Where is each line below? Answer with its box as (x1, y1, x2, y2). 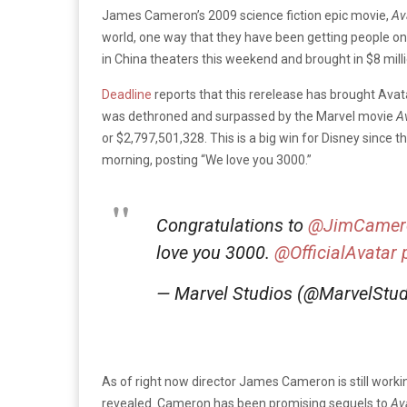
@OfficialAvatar (274, 241, 397, 263)
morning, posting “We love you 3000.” (102, 152, 312, 167)
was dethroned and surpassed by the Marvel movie (102, 108, 396, 124)
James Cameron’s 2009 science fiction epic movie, (102, 7, 392, 23)
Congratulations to (156, 213, 308, 236)
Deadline (102, 86, 152, 102)
